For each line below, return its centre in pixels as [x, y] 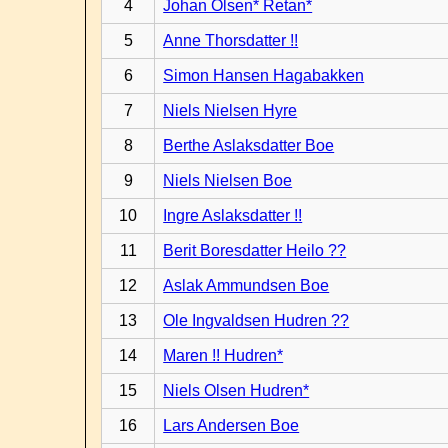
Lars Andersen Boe [231, 425]
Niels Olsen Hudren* [236, 390]
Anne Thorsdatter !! [231, 40]
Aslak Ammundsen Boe [246, 285]
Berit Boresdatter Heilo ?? [255, 250]
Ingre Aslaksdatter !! [233, 215]
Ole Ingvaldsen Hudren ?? [256, 320]
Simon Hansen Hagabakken [264, 75]
